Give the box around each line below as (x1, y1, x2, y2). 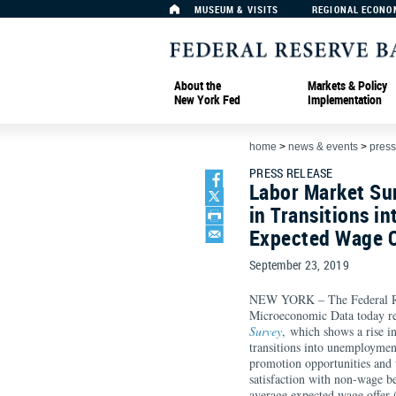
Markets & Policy (308, 76, 387, 94)
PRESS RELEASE (249, 164, 333, 181)
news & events (288, 141, 358, 153)
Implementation (308, 90, 382, 108)
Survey (249, 323, 282, 339)
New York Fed (174, 90, 240, 108)
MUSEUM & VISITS (194, 3, 279, 16)
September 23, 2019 (249, 256, 350, 273)
